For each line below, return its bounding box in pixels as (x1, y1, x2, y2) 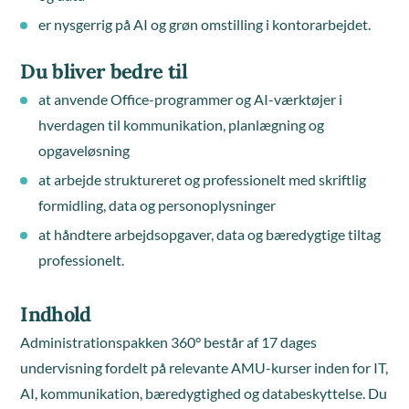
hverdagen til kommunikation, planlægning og (38, 116, 325, 133)
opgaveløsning (38, 142, 131, 159)
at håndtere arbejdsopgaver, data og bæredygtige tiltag (38, 225, 382, 243)
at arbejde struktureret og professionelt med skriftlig (38, 171, 367, 188)
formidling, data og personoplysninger (38, 196, 277, 214)
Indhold (20, 301, 91, 327)
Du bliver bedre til (20, 58, 187, 84)
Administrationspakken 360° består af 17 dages (20, 333, 318, 351)
